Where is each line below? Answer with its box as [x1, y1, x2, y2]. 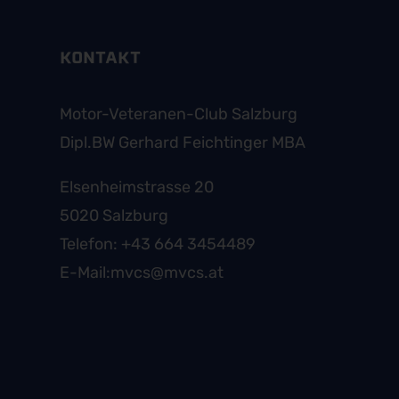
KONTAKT [60, 45, 142, 69]
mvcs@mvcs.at [110, 262, 224, 282]
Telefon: [60, 233, 122, 254]
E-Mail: [60, 262, 111, 282]
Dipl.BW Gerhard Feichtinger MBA [60, 132, 306, 152]
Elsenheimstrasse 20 [60, 176, 215, 197]
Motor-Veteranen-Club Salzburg [60, 103, 298, 124]
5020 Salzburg [60, 205, 169, 225]
